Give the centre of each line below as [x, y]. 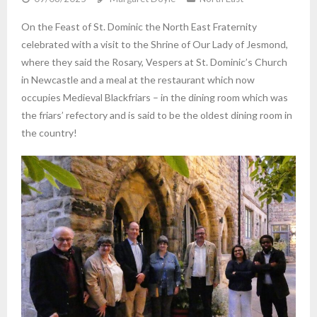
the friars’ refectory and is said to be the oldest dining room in [157, 115]
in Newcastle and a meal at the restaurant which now [138, 80]
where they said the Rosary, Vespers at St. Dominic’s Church [154, 62]
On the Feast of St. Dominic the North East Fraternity [139, 27]
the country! [49, 133]
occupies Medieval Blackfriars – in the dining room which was [155, 98]
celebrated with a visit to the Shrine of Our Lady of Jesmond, [155, 45]
